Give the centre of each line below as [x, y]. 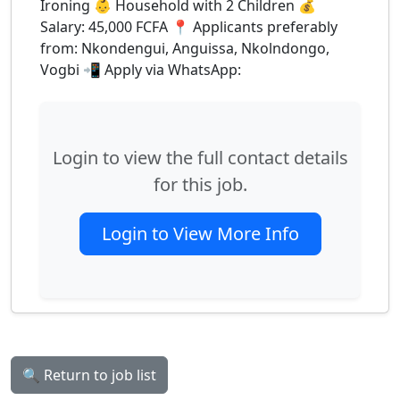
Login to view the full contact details [200, 158]
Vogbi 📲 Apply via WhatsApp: [141, 70]
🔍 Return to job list [89, 375]
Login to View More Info [200, 233]
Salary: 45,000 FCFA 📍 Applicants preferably [189, 27]
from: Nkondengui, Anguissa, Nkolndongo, [185, 48]
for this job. [200, 184]
